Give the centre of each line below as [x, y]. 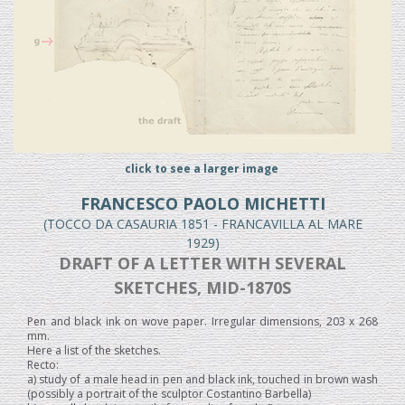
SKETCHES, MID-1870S [202, 288]
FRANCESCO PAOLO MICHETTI [202, 204]
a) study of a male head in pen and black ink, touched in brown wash [202, 380]
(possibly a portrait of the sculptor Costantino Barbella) [169, 394]
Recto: [43, 365]
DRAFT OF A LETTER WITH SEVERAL [202, 264]
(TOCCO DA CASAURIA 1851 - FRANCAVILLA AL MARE [202, 224]
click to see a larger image [202, 169]
